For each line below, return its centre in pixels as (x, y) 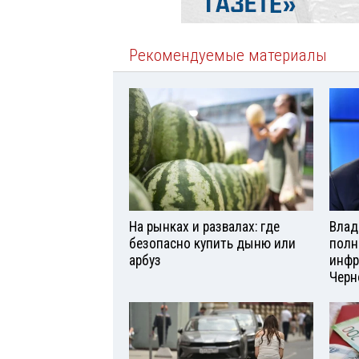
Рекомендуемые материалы (228, 56)
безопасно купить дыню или (212, 244)
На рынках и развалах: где (204, 227)
